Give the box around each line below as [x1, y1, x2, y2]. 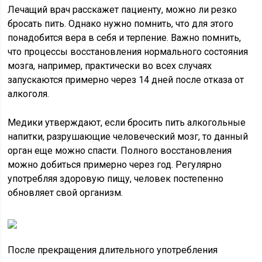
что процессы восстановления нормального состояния [8, 46, 249, 57]
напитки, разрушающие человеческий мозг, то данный [8, 131, 249, 142]
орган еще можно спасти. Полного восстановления [8, 145, 232, 156]
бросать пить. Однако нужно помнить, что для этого [8, 18, 234, 29]
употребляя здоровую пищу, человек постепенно [8, 173, 224, 184]
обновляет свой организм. [8, 187, 123, 198]
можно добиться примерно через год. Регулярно [8, 159, 222, 170]
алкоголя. [8, 88, 50, 99]
